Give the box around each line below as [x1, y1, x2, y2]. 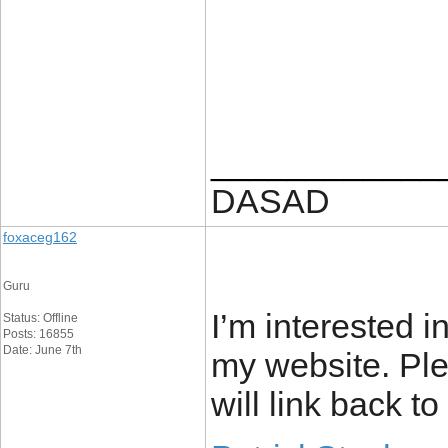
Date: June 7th [3, 343, 82, 357]
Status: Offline [3, 311, 78, 325]
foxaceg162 [3, 229, 77, 245]
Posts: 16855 [3, 327, 74, 341]
